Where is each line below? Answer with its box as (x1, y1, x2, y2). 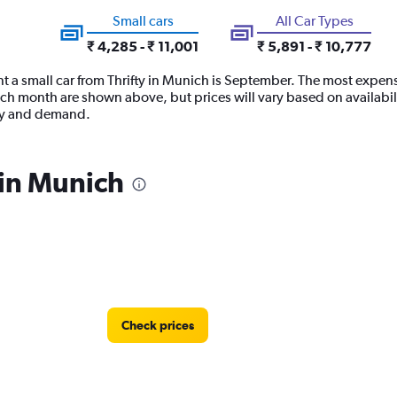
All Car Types (275, 12, 354, 29)
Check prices (121, 318, 194, 332)
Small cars (112, 12, 174, 29)
